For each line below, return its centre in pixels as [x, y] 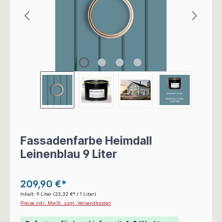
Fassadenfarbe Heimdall [86, 141]
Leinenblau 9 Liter [69, 154]
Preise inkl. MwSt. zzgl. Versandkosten [66, 203]
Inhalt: [28, 194]
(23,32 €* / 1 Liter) [75, 194]
